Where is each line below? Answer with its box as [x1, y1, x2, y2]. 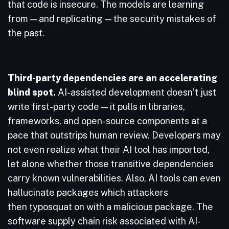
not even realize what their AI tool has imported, [8, 144, 210, 155]
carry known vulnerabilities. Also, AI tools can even [8, 173, 221, 184]
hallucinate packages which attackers [8, 187, 168, 198]
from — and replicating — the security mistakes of [8, 13, 216, 24]
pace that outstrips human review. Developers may [8, 130, 221, 141]
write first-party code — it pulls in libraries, [8, 101, 185, 112]
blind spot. [8, 87, 56, 98]
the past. [8, 28, 47, 38]
